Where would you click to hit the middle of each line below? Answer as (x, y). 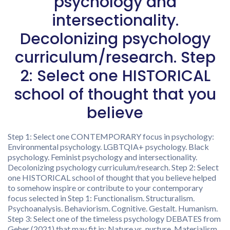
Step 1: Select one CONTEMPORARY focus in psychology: (111, 136)
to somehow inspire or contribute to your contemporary (105, 188)
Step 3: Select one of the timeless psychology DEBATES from (114, 218)
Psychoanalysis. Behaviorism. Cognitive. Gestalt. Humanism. (113, 208)
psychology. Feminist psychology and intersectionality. (102, 157)
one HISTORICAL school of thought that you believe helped (112, 177)
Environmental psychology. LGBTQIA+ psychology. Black (108, 147)
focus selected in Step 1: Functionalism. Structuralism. (101, 198)
